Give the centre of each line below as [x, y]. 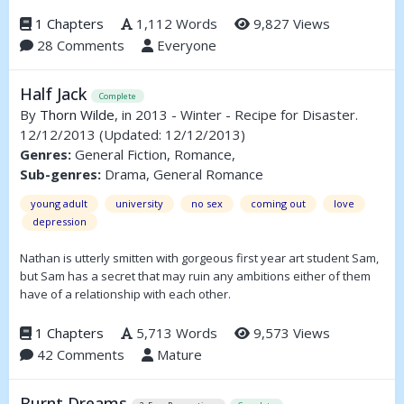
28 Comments [79, 46]
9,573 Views [290, 333]
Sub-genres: [60, 174]
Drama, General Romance [182, 174]
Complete [118, 96]
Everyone [185, 46]
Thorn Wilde [77, 115]
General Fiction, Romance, [153, 155]
